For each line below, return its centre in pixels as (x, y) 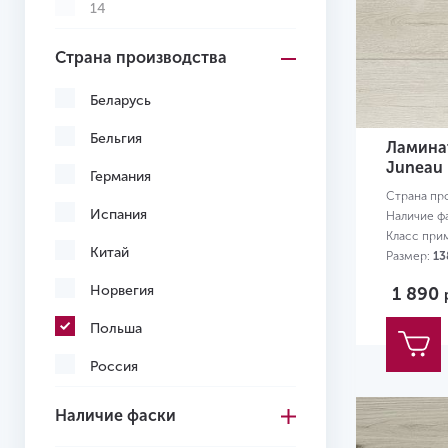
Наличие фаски (115, 415)
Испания (118, 214)
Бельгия (116, 138)
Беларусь (120, 100)
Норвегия (122, 290)
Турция (113, 404)
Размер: (409, 256)
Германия (120, 176)
